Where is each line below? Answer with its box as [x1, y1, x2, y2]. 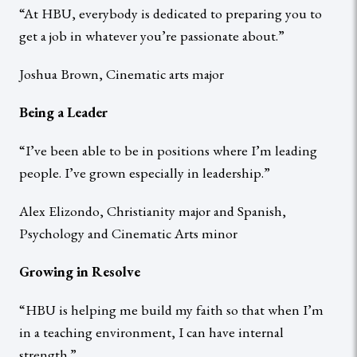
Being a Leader [19, 102, 108, 121]
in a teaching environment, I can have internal [19, 322, 284, 341]
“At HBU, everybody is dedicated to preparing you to [19, 3, 322, 22]
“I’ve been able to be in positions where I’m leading [19, 140, 317, 159]
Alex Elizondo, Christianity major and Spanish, [19, 201, 286, 220]
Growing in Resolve [19, 261, 140, 280]
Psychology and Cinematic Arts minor [19, 223, 237, 242]
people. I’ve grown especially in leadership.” [19, 163, 270, 182]
